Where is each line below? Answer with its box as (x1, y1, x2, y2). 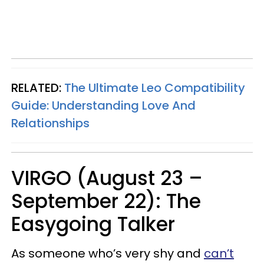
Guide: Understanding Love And (11, 97, 196, 114)
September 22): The (11, 187, 201, 215)
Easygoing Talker (11, 210, 175, 238)
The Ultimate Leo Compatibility (64, 79, 245, 96)
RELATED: (11, 79, 64, 96)
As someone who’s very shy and (11, 245, 204, 262)
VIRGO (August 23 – (11, 164, 203, 192)
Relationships (11, 114, 90, 131)
